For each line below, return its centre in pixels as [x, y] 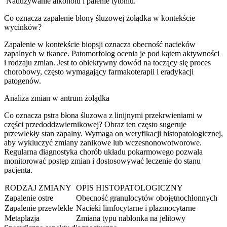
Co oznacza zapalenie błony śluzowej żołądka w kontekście [100, 18]
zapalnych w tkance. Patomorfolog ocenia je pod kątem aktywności [112, 53]
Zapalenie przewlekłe [39, 208]
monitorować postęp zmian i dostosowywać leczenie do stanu [102, 161]
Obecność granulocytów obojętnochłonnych [147, 198]
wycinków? [23, 27]
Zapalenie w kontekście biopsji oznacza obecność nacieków [100, 44]
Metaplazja [22, 218]
